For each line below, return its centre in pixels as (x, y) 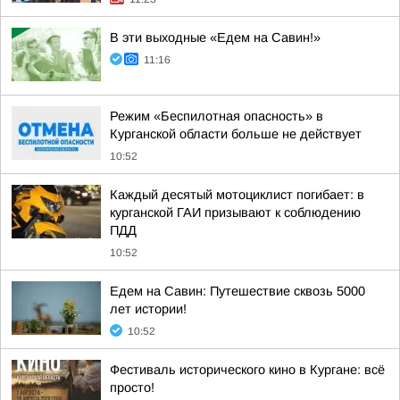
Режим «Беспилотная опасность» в (217, 116)
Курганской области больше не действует (236, 134)
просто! (132, 387)
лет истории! (148, 309)
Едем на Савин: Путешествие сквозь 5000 (237, 291)
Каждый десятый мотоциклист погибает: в (237, 195)
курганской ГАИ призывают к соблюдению (235, 212)
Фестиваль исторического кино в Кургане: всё (247, 370)
